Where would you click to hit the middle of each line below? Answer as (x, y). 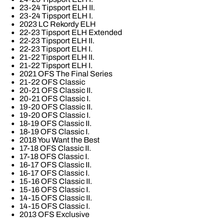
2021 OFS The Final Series (66, 74)
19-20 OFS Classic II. (56, 107)
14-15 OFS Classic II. (56, 198)
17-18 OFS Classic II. (55, 148)
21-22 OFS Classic (52, 82)
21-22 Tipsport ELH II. (57, 57)
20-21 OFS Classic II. (56, 90)
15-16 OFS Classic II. (56, 181)
